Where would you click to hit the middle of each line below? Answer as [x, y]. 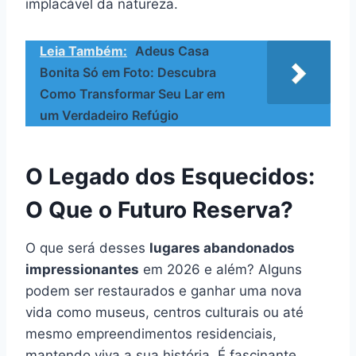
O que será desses [87, 248]
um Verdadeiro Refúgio [109, 115]
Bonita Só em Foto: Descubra [128, 72]
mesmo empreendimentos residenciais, [151, 333]
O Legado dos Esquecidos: [170, 176]
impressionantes [82, 269]
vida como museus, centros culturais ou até [164, 312]
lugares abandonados [222, 248]
